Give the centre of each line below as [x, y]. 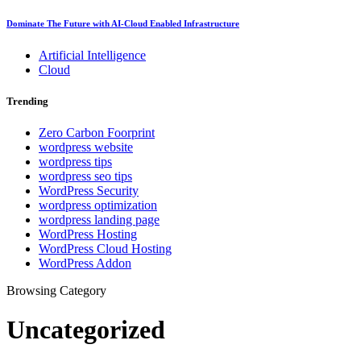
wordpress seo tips [85, 176]
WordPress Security [89, 190]
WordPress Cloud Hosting [105, 248]
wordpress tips [75, 161]
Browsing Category [56, 290]
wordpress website [86, 147]
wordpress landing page [99, 219]
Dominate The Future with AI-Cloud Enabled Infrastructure [123, 23]
